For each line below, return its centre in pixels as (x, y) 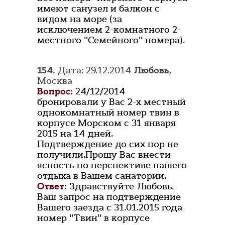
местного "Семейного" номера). (111, 40)
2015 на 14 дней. (75, 134)
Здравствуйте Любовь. (122, 187)
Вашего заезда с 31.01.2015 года (110, 208)
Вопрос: (55, 92)
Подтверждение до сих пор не (108, 144)
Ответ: (52, 187)
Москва (55, 81)
